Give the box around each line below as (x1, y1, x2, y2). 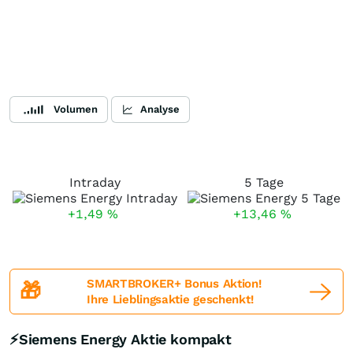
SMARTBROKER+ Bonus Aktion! (87, 277, 262, 291)
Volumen (54, 103, 98, 115)
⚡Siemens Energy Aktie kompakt (9, 331, 232, 347)
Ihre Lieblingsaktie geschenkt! (87, 292, 254, 307)
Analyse (140, 103, 180, 115)
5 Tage (244, 175, 284, 190)
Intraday (69, 175, 121, 190)
